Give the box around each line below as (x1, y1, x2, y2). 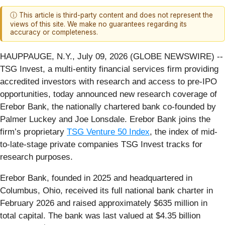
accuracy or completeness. (10, 28, 98, 37)
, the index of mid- (150, 127, 217, 137)
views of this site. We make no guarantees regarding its (10, 20, 187, 29)
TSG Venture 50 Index (67, 127, 150, 137)
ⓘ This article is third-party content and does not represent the (10, 11, 213, 20)
